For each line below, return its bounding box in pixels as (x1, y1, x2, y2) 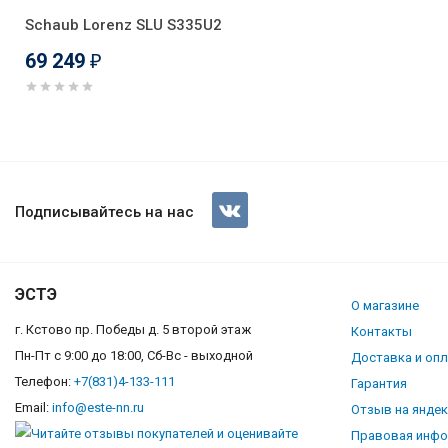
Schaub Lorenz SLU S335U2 (25, 15, 222, 34)
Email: (15, 399, 52, 415)
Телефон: (15, 373, 74, 389)
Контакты (351, 323, 412, 339)
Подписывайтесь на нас (15, 202, 194, 221)
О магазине (351, 297, 419, 313)
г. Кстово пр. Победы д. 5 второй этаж (15, 321, 251, 337)
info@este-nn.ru (52, 399, 144, 415)
